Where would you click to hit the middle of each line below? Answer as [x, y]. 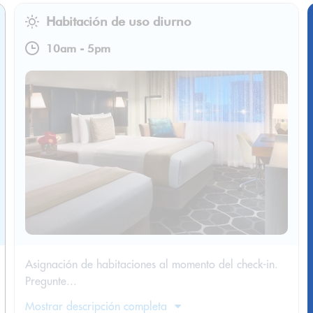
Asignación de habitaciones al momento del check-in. [152, 264]
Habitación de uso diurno [119, 22]
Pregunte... [51, 281]
